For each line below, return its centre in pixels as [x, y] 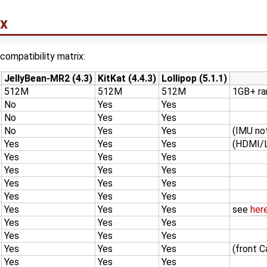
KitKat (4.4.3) [127, 78]
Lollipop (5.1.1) [194, 78]
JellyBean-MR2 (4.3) [48, 78]
